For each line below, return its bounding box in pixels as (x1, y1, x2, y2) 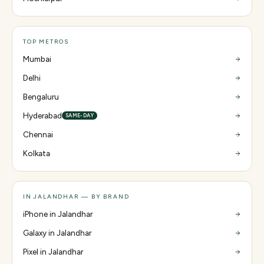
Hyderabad (23, 111, 62, 120)
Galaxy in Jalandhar (23, 228, 91, 237)
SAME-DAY (65, 112, 94, 118)
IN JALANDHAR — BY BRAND (23, 193, 130, 200)
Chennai (23, 130, 53, 139)
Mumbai (23, 54, 51, 64)
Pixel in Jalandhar (23, 247, 83, 256)
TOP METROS (23, 38, 69, 45)
